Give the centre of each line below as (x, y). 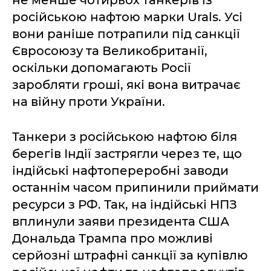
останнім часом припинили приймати (135, 188)
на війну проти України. (89, 102)
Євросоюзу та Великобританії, (110, 51)
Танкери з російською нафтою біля (125, 137)
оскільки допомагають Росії (102, 68)
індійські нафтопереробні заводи (120, 171)
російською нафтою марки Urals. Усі (127, 17)
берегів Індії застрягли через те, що (127, 154)
